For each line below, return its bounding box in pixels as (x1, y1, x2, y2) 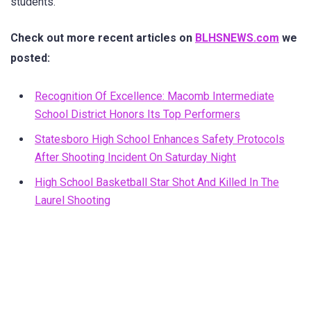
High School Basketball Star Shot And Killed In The (35, 176, 279, 190)
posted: (10, 51, 50, 65)
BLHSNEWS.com (195, 31, 279, 44)
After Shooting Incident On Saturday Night (35, 151, 236, 165)
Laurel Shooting (35, 194, 110, 208)
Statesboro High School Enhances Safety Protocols (35, 133, 285, 146)
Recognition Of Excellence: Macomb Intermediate (35, 90, 274, 103)
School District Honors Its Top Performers (35, 108, 240, 121)
